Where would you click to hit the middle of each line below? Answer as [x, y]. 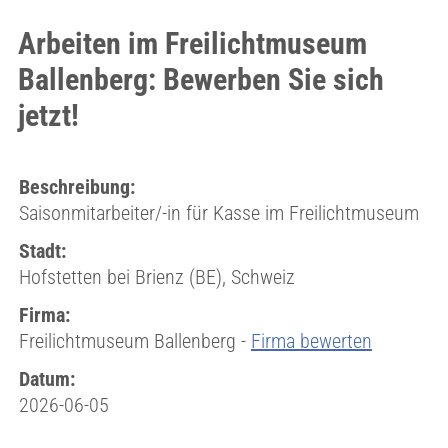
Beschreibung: [76, 187]
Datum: [46, 379]
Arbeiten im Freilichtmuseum [192, 43]
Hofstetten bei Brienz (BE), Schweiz [156, 277]
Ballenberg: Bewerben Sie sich [200, 79]
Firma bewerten [311, 341]
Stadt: [42, 251]
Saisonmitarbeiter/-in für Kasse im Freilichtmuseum [218, 213]
